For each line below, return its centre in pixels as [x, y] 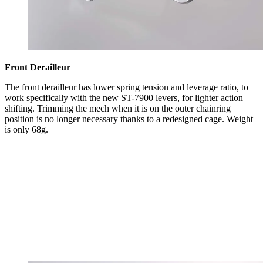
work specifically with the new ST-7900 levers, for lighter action [124, 98]
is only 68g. [26, 130]
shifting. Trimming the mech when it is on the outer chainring [118, 109]
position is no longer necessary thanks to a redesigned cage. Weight [129, 119]
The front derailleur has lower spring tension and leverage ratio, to [127, 87]
